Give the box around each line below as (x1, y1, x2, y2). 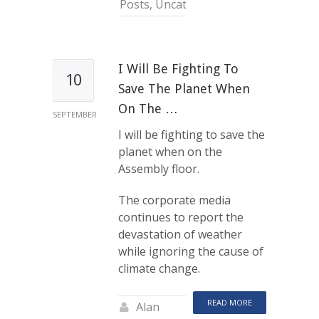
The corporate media (118, 192, 231, 208)
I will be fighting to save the (118, 126, 265, 142)
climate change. (118, 260, 200, 276)
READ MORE (207, 296, 252, 308)
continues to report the (118, 209, 244, 225)
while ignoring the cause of (118, 243, 263, 259)
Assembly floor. (118, 160, 199, 177)
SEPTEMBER (53, 108, 97, 120)
